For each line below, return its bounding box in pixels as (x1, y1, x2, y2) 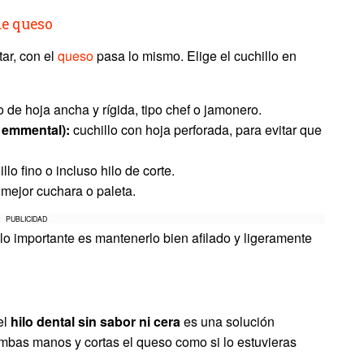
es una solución (180, 312, 275, 331)
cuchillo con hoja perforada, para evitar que (70, 120, 322, 139)
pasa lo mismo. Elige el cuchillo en (97, 46, 297, 65)
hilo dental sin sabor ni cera (11, 312, 180, 331)
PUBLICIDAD (6, 214, 48, 223)
